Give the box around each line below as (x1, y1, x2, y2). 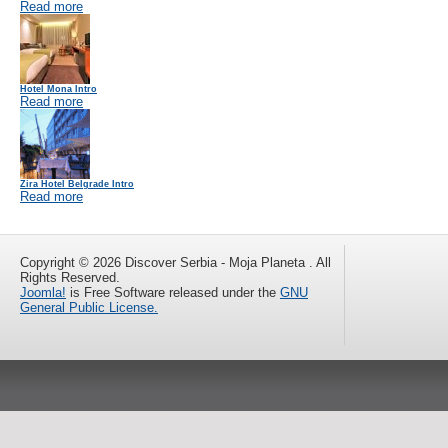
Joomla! (20, 285, 66, 301)
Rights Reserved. (20, 270, 120, 286)
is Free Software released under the (66, 285, 280, 301)
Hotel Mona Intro (20, 84, 97, 95)
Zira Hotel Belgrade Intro (20, 179, 134, 190)
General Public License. (20, 300, 158, 316)
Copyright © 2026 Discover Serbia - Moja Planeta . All (20, 255, 331, 271)
